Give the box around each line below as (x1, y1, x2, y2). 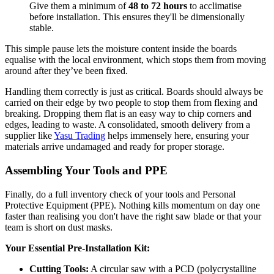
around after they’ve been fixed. (5, 65, 128, 76)
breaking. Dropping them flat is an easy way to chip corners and (5, 108, 251, 119)
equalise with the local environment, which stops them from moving (5, 54, 266, 65)
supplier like (5, 130, 54, 141)
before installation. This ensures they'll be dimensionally (29, 12, 245, 23)
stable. (29, 23, 54, 34)
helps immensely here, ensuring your (105, 130, 249, 141)
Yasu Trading (54, 130, 105, 141)
